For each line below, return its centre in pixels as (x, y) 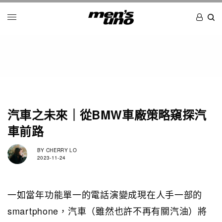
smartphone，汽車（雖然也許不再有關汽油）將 (107, 210)
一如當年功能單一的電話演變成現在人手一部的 (105, 194)
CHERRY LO (60, 150)
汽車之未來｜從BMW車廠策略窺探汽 (107, 114)
